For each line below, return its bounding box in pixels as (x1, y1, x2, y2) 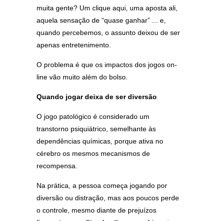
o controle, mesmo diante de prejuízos (37, 206, 156, 214)
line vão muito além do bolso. (37, 73, 128, 81)
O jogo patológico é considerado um (37, 112, 149, 120)
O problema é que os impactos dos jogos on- (37, 61, 177, 69)
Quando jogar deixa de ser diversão (37, 93, 157, 101)
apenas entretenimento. (37, 41, 111, 49)
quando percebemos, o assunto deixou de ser (37, 29, 180, 37)
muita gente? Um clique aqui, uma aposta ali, (37, 4, 178, 12)
